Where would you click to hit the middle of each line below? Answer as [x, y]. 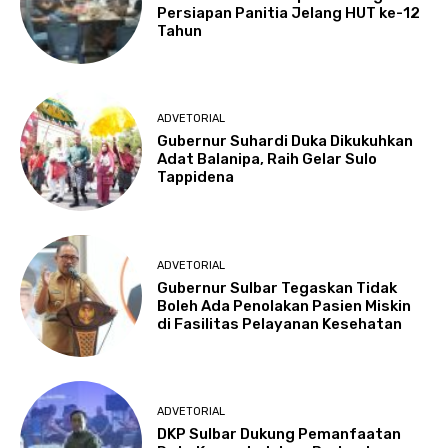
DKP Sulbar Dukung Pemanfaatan [279, 433]
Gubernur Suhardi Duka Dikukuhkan [285, 141]
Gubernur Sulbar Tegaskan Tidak [277, 287]
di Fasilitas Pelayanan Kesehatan [280, 323]
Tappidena [196, 177]
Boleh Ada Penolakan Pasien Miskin [284, 305]
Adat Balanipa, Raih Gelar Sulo [267, 159]
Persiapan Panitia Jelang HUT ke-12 [289, 12]
